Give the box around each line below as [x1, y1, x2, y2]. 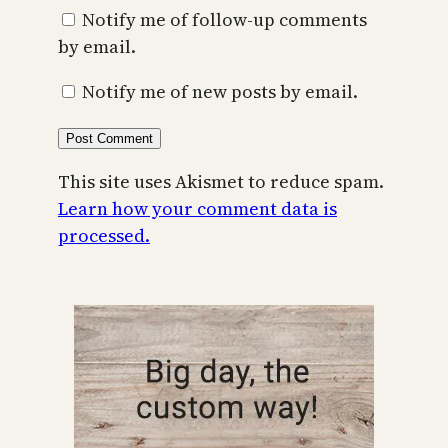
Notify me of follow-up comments [82, 7, 367, 33]
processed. [58, 223, 150, 249]
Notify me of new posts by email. [82, 79, 358, 105]
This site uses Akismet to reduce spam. [58, 169, 384, 195]
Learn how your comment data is [58, 196, 337, 222]
